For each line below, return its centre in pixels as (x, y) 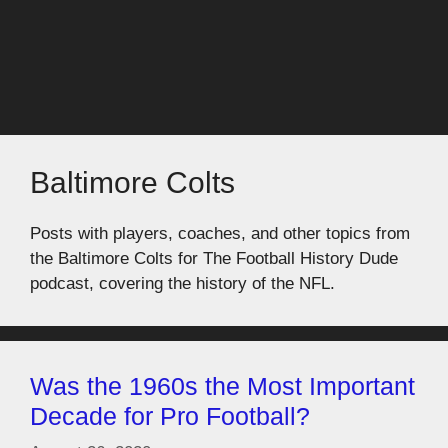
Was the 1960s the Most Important (222, 386)
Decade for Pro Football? (170, 416)
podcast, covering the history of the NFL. (182, 283)
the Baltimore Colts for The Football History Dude (214, 258)
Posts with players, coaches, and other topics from (220, 233)
